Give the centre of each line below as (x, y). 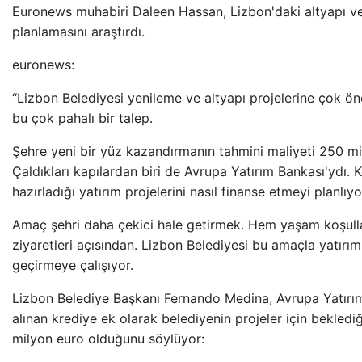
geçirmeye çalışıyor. (73, 265)
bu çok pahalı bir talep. (82, 118)
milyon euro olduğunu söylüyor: (108, 339)
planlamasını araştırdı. (78, 32)
